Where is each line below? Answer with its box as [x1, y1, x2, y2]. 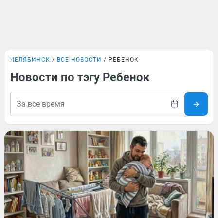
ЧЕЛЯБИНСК [10, 56, 50, 63]
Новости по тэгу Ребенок [10, 71, 150, 84]
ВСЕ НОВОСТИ [57, 56, 102, 63]
